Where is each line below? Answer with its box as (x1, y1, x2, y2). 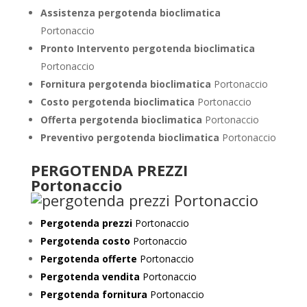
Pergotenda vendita (40, 270, 140, 283)
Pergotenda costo (40, 234, 133, 247)
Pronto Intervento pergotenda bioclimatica (40, 42, 255, 55)
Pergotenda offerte (40, 252, 137, 265)
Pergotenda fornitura (40, 288, 147, 301)
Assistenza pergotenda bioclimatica (40, 6, 221, 19)
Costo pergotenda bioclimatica (40, 95, 197, 108)
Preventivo (40, 131, 97, 144)
